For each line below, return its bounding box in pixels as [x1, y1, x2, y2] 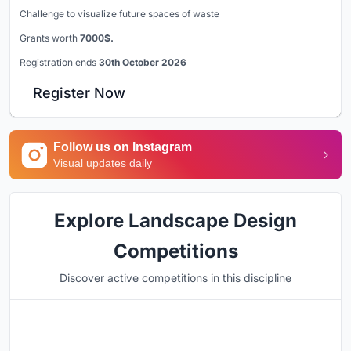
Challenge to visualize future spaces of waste [20, 8, 219, 20]
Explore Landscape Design [54, 209, 297, 233]
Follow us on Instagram [53, 140, 192, 154]
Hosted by [75, 331, 113, 341]
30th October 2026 [99, 56, 186, 69]
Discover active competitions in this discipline [60, 271, 291, 285]
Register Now [33, 85, 125, 102]
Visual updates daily [53, 157, 152, 170]
